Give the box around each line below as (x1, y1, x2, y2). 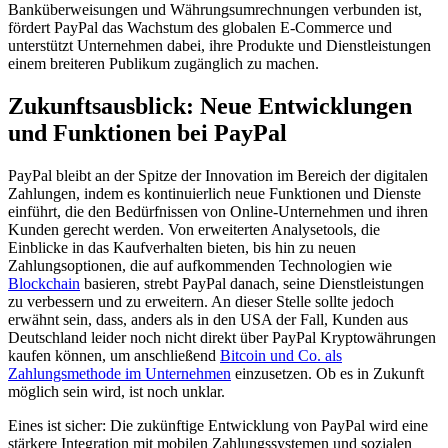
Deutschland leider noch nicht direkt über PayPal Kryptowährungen (8, 328, 436, 346)
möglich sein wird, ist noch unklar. (8, 382, 225, 400)
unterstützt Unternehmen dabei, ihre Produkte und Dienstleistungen (8, 36, 431, 54)
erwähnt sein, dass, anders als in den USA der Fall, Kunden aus (8, 310, 408, 328)
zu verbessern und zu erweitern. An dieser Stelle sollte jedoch (8, 292, 394, 310)
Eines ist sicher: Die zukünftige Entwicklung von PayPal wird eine (8, 416, 428, 434)
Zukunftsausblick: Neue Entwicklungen (8, 92, 412, 119)
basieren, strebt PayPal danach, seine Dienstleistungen (80, 274, 424, 292)
